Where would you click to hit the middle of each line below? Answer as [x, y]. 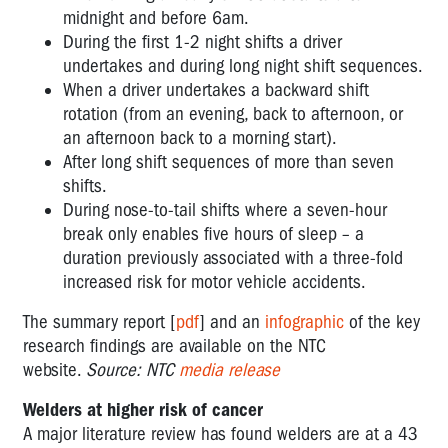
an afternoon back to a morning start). [200, 137]
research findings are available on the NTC [174, 345]
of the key [384, 321]
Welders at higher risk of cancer [143, 409]
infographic [304, 321]
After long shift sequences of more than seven [228, 161]
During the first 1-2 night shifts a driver [202, 41]
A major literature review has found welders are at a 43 [220, 433]
